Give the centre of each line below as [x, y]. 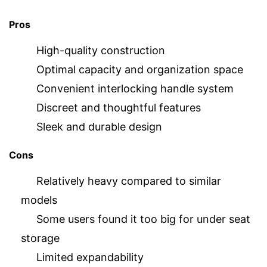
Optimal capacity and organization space [140, 70]
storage [40, 238]
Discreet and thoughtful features [119, 108]
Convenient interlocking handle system [135, 89]
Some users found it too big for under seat [143, 219]
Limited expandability [90, 257]
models [39, 200]
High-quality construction [101, 51]
